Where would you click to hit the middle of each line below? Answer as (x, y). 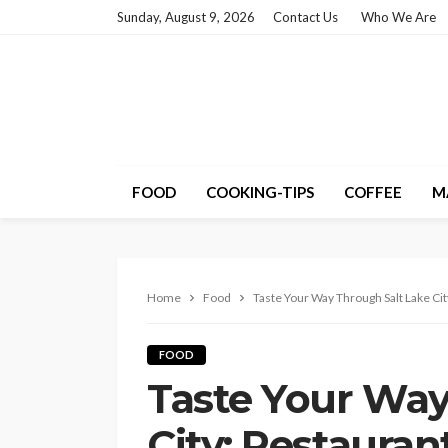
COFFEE (373, 191)
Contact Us (305, 17)
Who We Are (398, 17)
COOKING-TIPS (260, 191)
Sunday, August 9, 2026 (186, 17)
